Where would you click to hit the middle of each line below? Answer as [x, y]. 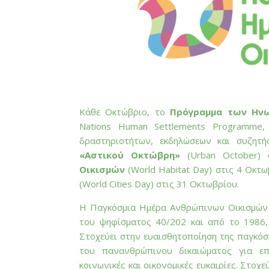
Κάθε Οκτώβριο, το [125, 112]
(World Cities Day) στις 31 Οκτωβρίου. [159, 184]
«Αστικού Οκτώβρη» [130, 155]
